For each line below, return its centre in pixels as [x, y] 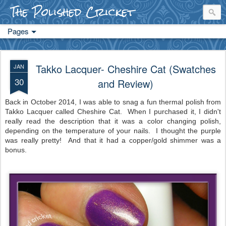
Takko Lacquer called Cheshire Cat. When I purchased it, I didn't [113, 111]
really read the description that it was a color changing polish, [113, 121]
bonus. [16, 150]
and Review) [126, 83]
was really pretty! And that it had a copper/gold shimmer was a [113, 140]
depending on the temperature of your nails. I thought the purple [113, 131]
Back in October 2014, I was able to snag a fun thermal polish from [113, 102]
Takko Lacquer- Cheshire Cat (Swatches [126, 69]
